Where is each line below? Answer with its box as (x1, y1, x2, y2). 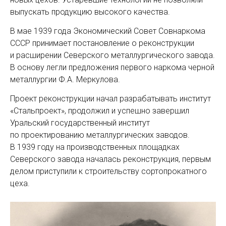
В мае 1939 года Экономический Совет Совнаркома (10, 26, 205, 36)
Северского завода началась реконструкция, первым (10, 154, 211, 164)
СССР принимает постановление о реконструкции (10, 38, 194, 48)
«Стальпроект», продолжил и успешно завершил (10, 106, 189, 116)
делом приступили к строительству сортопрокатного (10, 166, 207, 177)
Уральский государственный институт (10, 118, 150, 128)
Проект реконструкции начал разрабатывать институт (10, 94, 211, 104)
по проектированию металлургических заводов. (10, 130, 190, 140)
